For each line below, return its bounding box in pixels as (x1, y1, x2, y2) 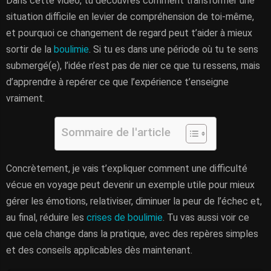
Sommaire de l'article (61, 125, 171, 140)
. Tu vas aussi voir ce (163, 212, 249, 223)
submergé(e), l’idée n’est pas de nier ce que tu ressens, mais (6, 60, 260, 71)
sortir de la (6, 44, 54, 55)
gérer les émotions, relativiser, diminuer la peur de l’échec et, (6, 195, 262, 207)
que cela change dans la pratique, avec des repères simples (6, 228, 258, 240)
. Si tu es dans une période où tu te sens (89, 44, 258, 55)
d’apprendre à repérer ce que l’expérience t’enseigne (6, 76, 229, 88)
